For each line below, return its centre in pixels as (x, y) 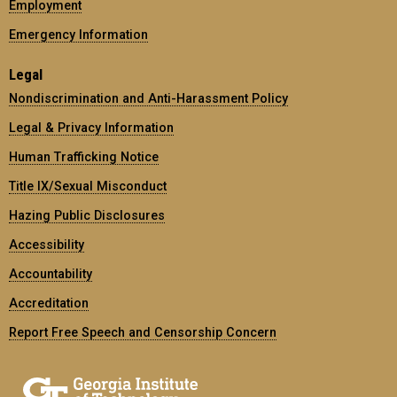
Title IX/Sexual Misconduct (88, 186)
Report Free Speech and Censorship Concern (143, 332)
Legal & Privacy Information (91, 128)
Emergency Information (78, 35)
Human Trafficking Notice (84, 157)
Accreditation (49, 303)
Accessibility (47, 245)
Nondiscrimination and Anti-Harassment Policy (148, 98)
